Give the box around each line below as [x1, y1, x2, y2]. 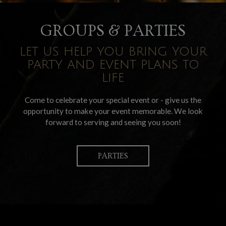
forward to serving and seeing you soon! [45, 118, 181, 127]
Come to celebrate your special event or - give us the [25, 95, 201, 104]
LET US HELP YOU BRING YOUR [19, 45, 207, 58]
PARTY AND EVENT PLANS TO [27, 58, 199, 71]
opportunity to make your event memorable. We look [23, 106, 203, 116]
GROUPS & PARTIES [40, 22, 186, 40]
